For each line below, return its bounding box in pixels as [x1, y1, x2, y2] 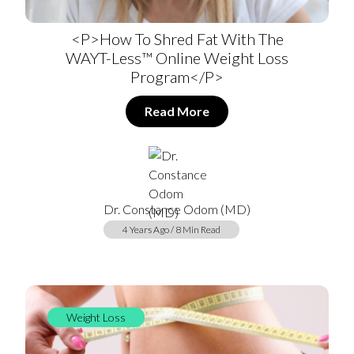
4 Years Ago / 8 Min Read [122, 224, 220, 235]
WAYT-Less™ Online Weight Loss [66, 48, 288, 67]
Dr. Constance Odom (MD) [104, 201, 250, 217]
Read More [145, 104, 209, 119]
